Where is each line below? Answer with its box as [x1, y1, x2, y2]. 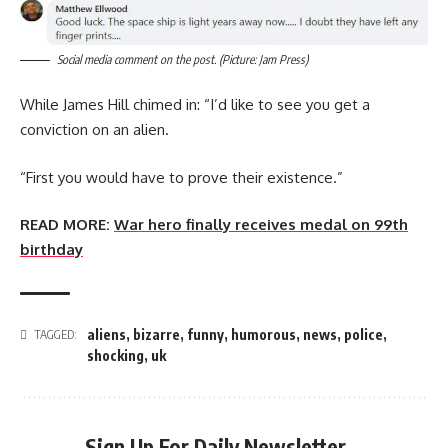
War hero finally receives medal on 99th [114, 215, 408, 235]
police [344, 326, 383, 344]
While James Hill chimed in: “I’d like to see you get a [20, 95, 370, 115]
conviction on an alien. [20, 120, 169, 140]
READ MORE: [20, 215, 110, 235]
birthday [20, 240, 83, 260]
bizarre [133, 326, 180, 344]
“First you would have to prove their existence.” [20, 167, 343, 187]
